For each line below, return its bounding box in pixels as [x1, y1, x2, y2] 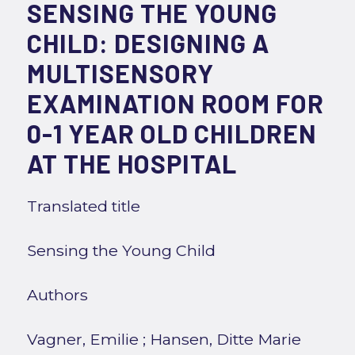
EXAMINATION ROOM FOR [26, 87, 324, 118]
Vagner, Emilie [26, 329, 139, 349]
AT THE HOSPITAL [26, 147, 237, 178]
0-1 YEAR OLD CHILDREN [26, 117, 317, 148]
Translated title [26, 196, 140, 216]
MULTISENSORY [26, 57, 214, 88]
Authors [26, 284, 88, 304]
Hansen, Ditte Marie [149, 329, 301, 349]
